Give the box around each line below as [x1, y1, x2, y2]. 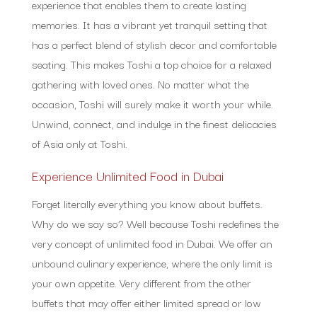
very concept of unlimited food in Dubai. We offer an [31, 234, 272, 251]
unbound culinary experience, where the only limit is [31, 253, 272, 271]
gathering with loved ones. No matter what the [31, 74, 249, 92]
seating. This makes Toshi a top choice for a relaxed [31, 54, 272, 72]
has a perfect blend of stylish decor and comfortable [31, 35, 277, 52]
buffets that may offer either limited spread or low [31, 293, 261, 311]
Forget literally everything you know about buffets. [31, 194, 263, 212]
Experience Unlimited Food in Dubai [31, 165, 224, 185]
